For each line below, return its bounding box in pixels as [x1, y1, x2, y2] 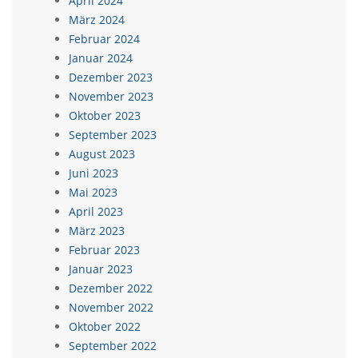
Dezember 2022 [69, 280, 153, 296]
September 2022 [69, 338, 157, 353]
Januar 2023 [69, 261, 133, 276]
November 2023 [69, 89, 153, 104]
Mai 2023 [69, 185, 117, 200]
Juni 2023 [69, 165, 118, 181]
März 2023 [69, 223, 125, 238]
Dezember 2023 [69, 70, 153, 85]
